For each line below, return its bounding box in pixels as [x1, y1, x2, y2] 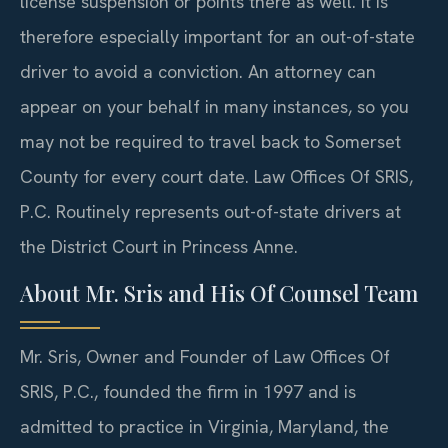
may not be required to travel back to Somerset [20, 129, 401, 153]
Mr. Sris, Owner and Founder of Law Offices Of [20, 345, 390, 369]
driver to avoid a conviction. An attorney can [20, 59, 376, 83]
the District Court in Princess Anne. [20, 234, 298, 258]
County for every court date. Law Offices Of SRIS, [20, 164, 413, 188]
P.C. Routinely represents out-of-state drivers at [20, 199, 401, 223]
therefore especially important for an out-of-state [20, 24, 415, 48]
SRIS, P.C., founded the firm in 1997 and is [20, 380, 356, 404]
